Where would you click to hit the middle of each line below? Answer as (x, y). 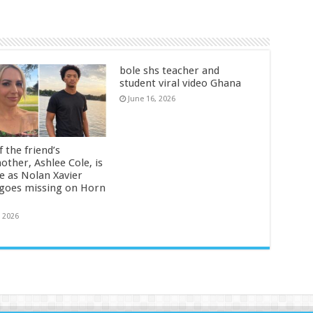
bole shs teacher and (170, 71)
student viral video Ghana (181, 83)
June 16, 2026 (152, 99)
